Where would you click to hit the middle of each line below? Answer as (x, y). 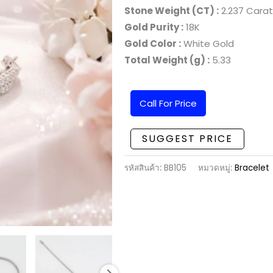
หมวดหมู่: (216, 168)
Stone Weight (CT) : (172, 11)
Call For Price (168, 104)
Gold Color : (153, 44)
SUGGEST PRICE (187, 139)
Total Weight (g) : (167, 60)
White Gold (207, 44)
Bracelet (252, 168)
